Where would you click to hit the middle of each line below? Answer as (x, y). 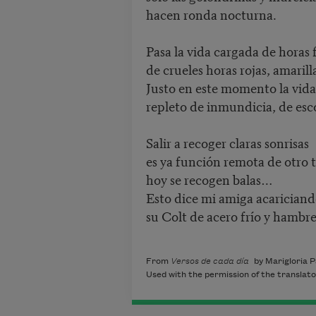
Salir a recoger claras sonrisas (227, 142)
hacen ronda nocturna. (211, 14)
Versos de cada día (212, 262)
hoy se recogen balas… (209, 179)
